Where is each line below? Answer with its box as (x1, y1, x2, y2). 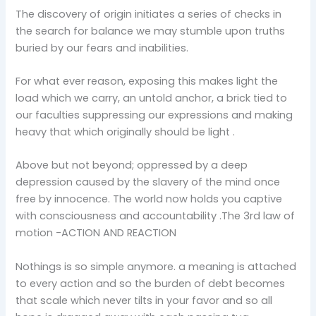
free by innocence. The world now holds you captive (16, 192, 283, 207)
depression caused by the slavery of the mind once (16, 175, 281, 190)
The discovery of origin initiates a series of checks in (16, 6, 282, 21)
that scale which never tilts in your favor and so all (16, 293, 273, 308)
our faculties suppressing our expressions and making (16, 107, 293, 122)
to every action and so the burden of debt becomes (16, 276, 286, 291)
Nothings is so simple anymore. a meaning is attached (16, 259, 297, 274)
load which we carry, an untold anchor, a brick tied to (16, 90, 288, 105)
